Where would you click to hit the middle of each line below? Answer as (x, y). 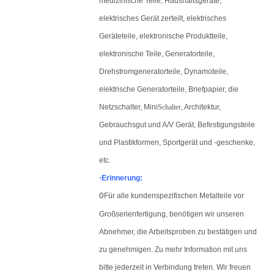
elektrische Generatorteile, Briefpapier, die (169, 89)
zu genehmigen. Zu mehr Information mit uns (173, 250)
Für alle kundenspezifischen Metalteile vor (174, 196)
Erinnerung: (122, 178)
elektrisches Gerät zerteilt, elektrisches (163, 18)
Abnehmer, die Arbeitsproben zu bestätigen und (178, 232)
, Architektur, (201, 107)
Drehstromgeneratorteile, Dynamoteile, (164, 72)
